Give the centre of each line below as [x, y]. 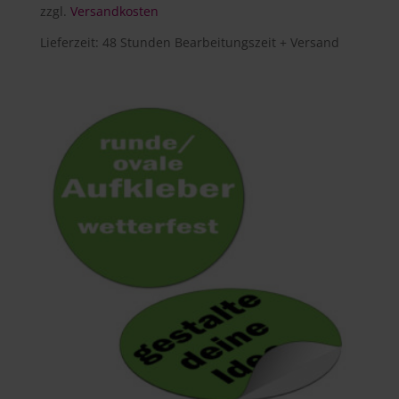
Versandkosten [114, 11]
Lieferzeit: [71, 42]
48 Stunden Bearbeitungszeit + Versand [220, 42]
